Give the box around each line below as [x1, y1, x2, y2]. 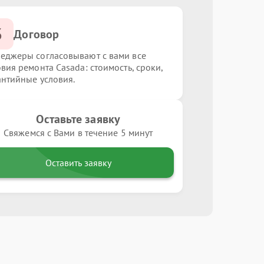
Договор [14, 26, 60, 42]
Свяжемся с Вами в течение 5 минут [4, 127, 153, 138]
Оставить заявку [45, 157, 111, 169]
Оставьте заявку [36, 111, 120, 127]
